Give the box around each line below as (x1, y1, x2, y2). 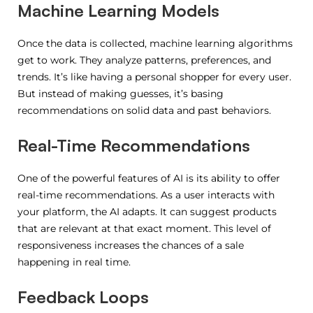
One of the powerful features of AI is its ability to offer (17, 171, 280, 184)
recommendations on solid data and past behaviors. (17, 103, 271, 117)
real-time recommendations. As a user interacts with (17, 188, 275, 201)
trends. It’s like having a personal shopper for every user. (17, 70, 291, 83)
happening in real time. (17, 255, 131, 268)
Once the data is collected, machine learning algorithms (17, 36, 293, 50)
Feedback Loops (17, 286, 149, 307)
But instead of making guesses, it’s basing (17, 87, 224, 100)
